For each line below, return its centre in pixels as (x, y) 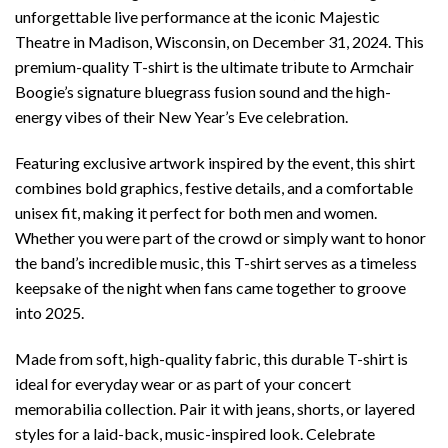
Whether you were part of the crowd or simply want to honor (220, 237)
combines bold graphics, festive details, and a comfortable (214, 187)
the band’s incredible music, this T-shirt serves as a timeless (216, 262)
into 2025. (49, 312)
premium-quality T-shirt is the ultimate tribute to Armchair (214, 67)
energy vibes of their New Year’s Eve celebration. (181, 117)
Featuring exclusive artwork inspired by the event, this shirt (215, 162)
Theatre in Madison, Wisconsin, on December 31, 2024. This (219, 42)
